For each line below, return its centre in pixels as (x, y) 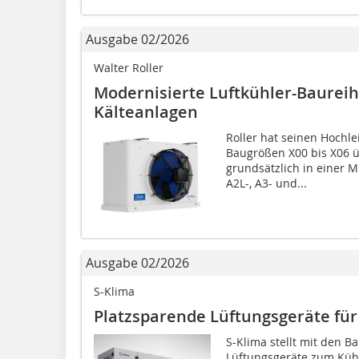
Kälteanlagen (146, 112)
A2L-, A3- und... (266, 184)
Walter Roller (129, 68)
